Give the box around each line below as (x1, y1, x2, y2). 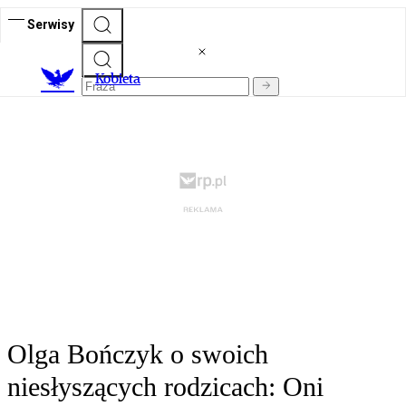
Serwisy (27, 16, 74, 32)
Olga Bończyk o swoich (7, 339, 268, 370)
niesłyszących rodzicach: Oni (7, 372, 324, 402)
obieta (103, 70, 140, 88)
